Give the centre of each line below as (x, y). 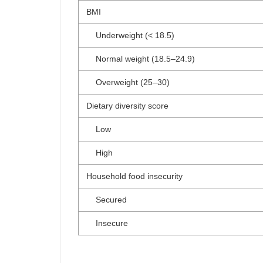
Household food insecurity (134, 176)
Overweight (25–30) (128, 82)
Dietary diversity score (127, 106)
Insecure (107, 223)
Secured (107, 200)
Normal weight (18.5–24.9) (141, 59)
